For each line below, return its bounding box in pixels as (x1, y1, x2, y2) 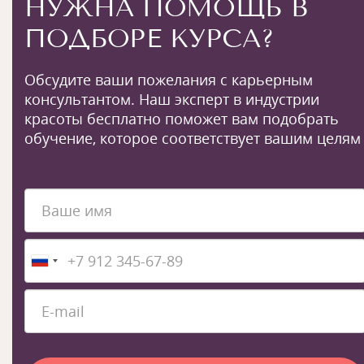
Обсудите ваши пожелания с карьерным (24, 70, 313, 89)
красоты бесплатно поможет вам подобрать (24, 109, 339, 128)
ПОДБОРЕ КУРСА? (24, 23, 275, 54)
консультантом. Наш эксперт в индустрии (24, 89, 319, 109)
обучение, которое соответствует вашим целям (24, 128, 361, 148)
